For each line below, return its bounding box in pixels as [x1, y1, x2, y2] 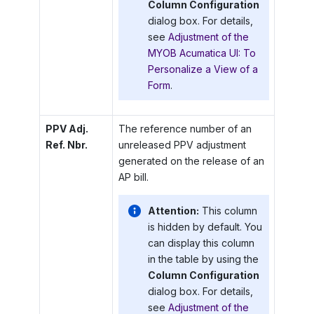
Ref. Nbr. [45, 139, 88, 151]
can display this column [147, 236, 254, 249]
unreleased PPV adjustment [118, 139, 246, 151]
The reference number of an [118, 123, 252, 135]
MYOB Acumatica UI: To [147, 46, 256, 59]
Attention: [147, 204, 199, 217]
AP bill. [118, 171, 149, 183]
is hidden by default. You [147, 220, 262, 233]
